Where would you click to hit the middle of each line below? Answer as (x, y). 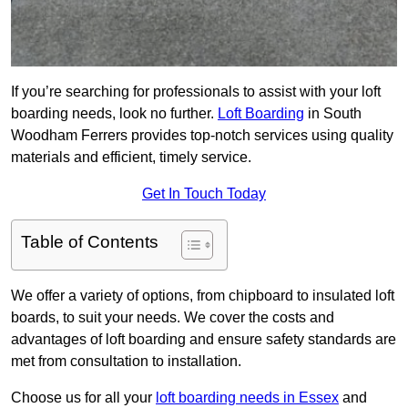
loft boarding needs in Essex (247, 398)
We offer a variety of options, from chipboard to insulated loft (203, 296)
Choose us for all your (83, 398)
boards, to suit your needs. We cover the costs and (173, 318)
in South (333, 114)
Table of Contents (90, 242)
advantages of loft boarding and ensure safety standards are (204, 340)
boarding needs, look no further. (114, 114)
